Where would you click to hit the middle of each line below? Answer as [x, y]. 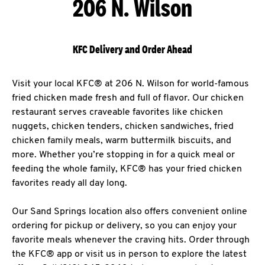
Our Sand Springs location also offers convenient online [130, 212]
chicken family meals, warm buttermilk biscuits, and [122, 141]
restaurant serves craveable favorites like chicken [117, 112]
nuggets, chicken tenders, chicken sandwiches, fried [123, 127]
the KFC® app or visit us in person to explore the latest [129, 254]
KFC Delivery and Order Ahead [132, 49]
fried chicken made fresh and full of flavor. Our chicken [128, 98]
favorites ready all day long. [70, 183]
